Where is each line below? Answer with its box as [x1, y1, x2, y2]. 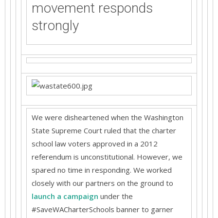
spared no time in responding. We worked [32, 165, 172, 175]
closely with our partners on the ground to [32, 178, 173, 188]
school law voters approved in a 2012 [32, 139, 158, 148]
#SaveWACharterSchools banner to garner [32, 204, 173, 214]
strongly [32, 18, 79, 34]
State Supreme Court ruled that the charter [32, 126, 176, 135]
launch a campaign [32, 191, 98, 201]
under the [98, 191, 133, 201]
